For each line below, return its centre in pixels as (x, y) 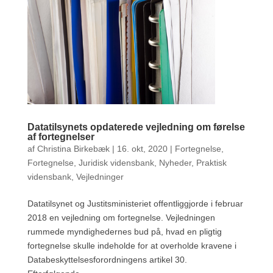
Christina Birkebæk (73, 148)
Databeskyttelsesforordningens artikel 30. (107, 259)
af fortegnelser (61, 136)
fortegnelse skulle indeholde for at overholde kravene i (132, 245)
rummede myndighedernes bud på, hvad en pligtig (124, 231)
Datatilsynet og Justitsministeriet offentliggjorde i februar (135, 203)
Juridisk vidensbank (116, 162)
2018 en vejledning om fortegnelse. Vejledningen (121, 217)
